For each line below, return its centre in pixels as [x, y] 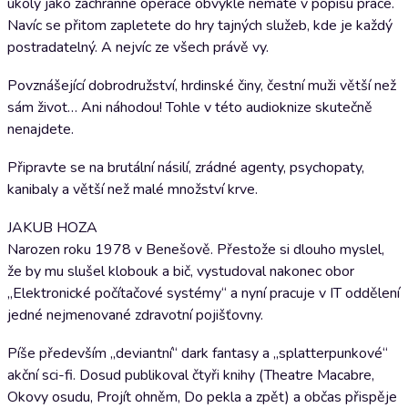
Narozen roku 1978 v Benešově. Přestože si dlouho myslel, [196, 250]
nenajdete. [41, 129]
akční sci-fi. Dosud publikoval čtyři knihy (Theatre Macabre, [191, 375]
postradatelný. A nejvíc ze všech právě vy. [138, 47]
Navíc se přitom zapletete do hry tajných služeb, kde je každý [200, 25]
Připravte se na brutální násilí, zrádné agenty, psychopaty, [186, 168]
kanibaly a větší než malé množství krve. [133, 189]
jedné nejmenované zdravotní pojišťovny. [135, 315]
